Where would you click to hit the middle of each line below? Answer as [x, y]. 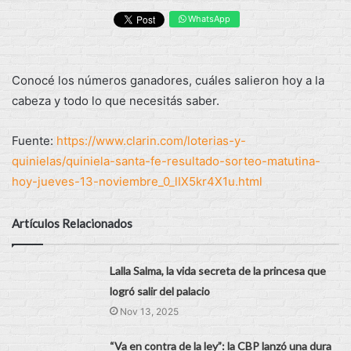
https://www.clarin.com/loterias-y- [151, 140]
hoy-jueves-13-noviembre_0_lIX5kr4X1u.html [137, 181]
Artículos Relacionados [72, 223]
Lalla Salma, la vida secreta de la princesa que [218, 270]
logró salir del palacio [160, 291]
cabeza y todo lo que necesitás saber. [116, 100]
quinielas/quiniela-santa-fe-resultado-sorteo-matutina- [166, 161]
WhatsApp [208, 19]
